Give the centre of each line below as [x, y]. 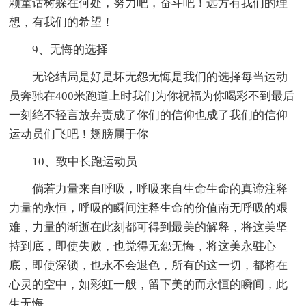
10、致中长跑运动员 [85, 162]
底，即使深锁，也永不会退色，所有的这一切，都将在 [149, 266]
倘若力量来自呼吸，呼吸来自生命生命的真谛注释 [160, 189]
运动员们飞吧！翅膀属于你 [79, 135]
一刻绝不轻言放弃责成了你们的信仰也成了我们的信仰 [149, 115]
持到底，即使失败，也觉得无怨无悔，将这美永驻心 [143, 247]
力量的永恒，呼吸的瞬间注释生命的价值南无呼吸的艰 [149, 208]
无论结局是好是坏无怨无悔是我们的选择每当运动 [160, 77]
